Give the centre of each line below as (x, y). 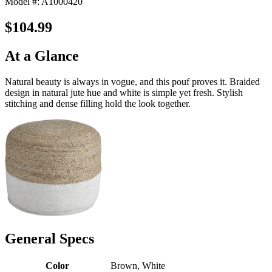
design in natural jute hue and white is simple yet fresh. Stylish (124, 92)
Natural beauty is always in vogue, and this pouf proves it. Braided (132, 81)
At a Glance (42, 56)
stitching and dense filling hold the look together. (98, 103)
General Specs (49, 238)
